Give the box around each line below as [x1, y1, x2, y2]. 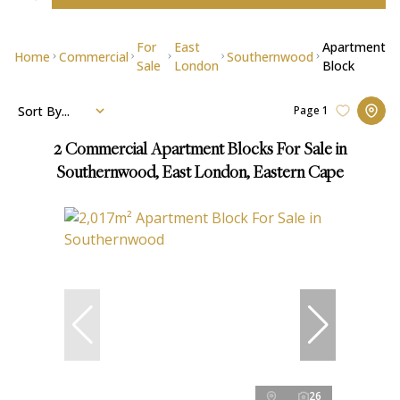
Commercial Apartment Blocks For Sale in [65, 141, 346, 160]
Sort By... [18, 102, 70, 120]
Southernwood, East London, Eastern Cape [56, 164, 344, 183]
